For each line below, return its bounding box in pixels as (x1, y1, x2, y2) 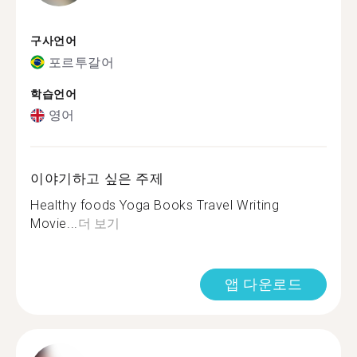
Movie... (30, 216, 78, 231)
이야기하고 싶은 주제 (30, 171, 164, 186)
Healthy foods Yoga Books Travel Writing (30, 198, 280, 213)
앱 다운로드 (225, 276, 302, 292)
